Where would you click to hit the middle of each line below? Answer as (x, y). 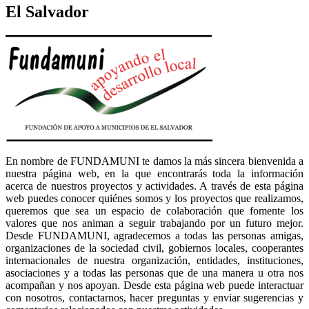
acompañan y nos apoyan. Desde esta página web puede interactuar (154, 285)
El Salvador (47, 11)
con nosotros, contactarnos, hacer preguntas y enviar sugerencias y (154, 297)
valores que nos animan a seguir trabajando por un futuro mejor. (154, 223)
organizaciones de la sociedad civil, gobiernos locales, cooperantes (154, 248)
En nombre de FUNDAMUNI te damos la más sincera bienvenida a (154, 161)
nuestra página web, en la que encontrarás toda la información (154, 173)
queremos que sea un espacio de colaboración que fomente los (154, 210)
